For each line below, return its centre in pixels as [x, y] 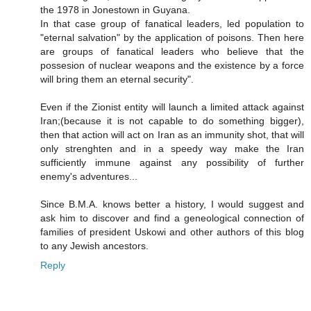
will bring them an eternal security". [117, 79]
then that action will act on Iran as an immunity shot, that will [172, 135]
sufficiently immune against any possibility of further [172, 163]
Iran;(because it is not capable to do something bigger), [172, 121]
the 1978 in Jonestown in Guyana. [115, 10]
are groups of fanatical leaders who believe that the [172, 52]
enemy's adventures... [89, 177]
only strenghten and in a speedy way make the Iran [172, 149]
